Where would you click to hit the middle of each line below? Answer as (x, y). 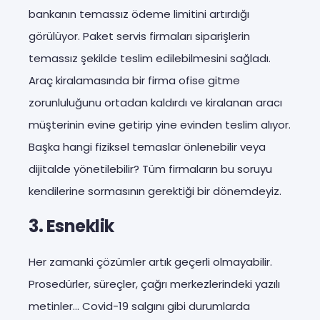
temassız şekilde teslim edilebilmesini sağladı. (150, 58)
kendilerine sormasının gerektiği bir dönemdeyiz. (155, 191)
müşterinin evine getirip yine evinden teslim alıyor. (160, 124)
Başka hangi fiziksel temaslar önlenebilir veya (147, 146)
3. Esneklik (71, 226)
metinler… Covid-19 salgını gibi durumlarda (139, 306)
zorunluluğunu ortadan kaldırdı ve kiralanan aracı (155, 102)
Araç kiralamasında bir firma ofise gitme (134, 80)
